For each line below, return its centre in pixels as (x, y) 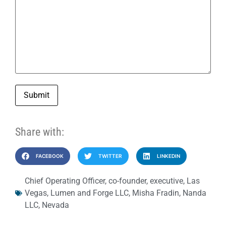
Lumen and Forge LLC (90, 193)
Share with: (40, 132)
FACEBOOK (49, 156)
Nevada (55, 205)
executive (166, 181)
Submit (37, 95)
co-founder (127, 181)
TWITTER (110, 156)
